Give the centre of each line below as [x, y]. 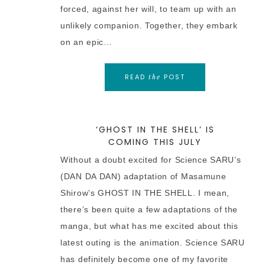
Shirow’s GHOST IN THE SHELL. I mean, [145, 193]
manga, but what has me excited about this [149, 226]
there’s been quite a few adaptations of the [149, 209]
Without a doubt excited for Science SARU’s [151, 160]
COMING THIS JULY [155, 142]
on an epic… [86, 42]
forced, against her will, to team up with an [148, 9]
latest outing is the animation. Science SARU [153, 243]
